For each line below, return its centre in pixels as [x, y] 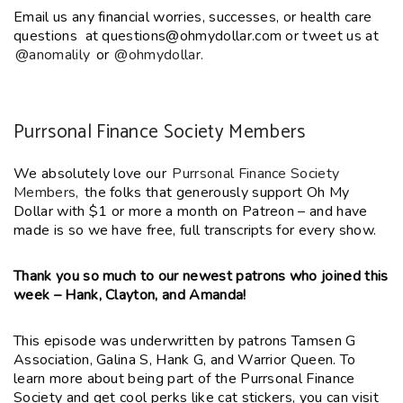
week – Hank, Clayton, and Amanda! [130, 295]
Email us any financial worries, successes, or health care [193, 17]
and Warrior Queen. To [283, 359]
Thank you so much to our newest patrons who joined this [201, 276]
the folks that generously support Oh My [215, 192]
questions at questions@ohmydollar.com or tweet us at [196, 36]
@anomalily [53, 54]
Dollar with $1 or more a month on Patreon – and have [191, 211]
